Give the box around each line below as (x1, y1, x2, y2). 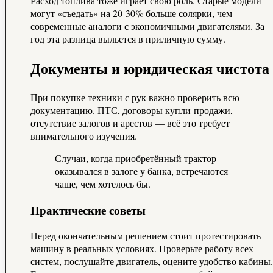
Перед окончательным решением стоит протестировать (30, 229, 261, 243)
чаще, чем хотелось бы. (55, 177, 151, 190)
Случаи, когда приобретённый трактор (55, 151, 216, 165)
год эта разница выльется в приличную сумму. (30, 32, 225, 46)
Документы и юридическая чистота (30, 57, 269, 79)
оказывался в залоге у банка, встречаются (55, 164, 228, 177)
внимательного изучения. (30, 129, 137, 142)
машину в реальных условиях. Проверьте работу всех (30, 242, 253, 255)
